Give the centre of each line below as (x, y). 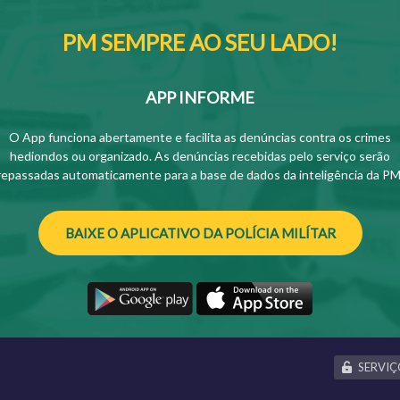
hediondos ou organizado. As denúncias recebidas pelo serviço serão (200, 155)
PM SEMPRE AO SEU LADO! (200, 42)
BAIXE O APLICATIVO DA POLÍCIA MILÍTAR (200, 233)
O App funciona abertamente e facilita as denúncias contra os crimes (200, 137)
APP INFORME (200, 97)
